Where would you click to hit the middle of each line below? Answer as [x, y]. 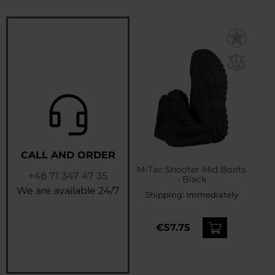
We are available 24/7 [68, 190]
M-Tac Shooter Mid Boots [191, 170]
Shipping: [165, 195]
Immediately [212, 195]
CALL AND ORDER [68, 155]
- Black [191, 180]
